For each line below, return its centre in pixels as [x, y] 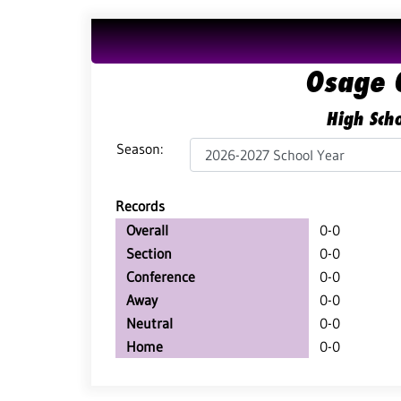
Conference [161, 277]
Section [149, 253]
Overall [147, 230]
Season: [140, 149]
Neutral [149, 323]
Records [140, 206]
